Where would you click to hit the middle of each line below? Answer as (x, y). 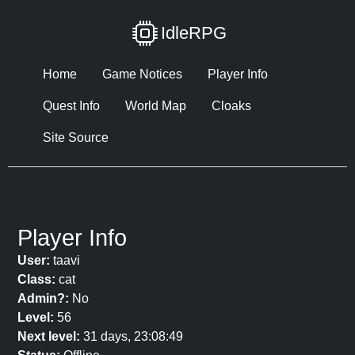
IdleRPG (193, 33)
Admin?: (43, 298)
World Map (156, 106)
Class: (36, 279)
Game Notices (142, 74)
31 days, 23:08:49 (132, 336)
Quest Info (71, 106)
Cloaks (231, 106)
